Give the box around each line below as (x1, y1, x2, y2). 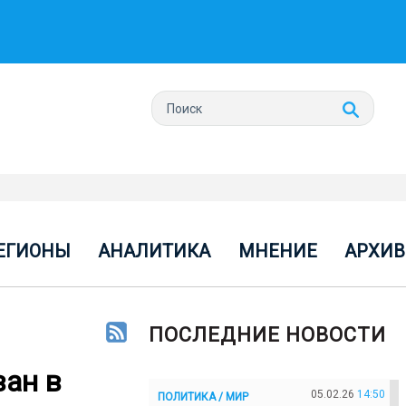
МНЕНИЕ (237, 240, 317, 262)
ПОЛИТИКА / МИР (158, 390, 248, 403)
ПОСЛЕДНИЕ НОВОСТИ (149, 324, 386, 346)
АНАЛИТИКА (98, 240, 211, 262)
